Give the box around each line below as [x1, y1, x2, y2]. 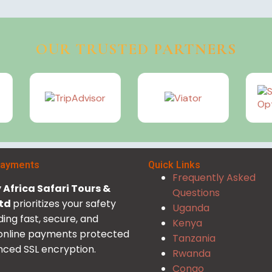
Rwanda [172, 246, 211, 260]
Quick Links [148, 159, 200, 171]
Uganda [172, 201, 209, 215]
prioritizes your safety [12, 197, 116, 211]
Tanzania [172, 231, 216, 245]
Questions [172, 186, 220, 200]
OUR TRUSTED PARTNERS [36, 39, 236, 58]
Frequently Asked [172, 171, 258, 185]
